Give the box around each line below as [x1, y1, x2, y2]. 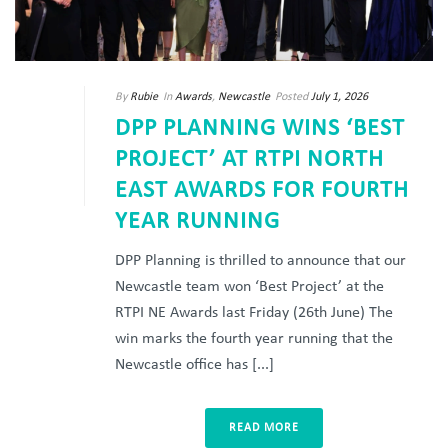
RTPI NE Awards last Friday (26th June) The [115, 305, 393, 322]
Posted [275, 91, 308, 104]
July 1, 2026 [311, 91, 368, 104]
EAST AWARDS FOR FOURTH [115, 179, 409, 204]
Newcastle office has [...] [115, 357, 274, 374]
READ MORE [229, 422, 299, 435]
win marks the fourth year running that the [115, 331, 393, 348]
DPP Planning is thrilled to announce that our [115, 253, 406, 270]
